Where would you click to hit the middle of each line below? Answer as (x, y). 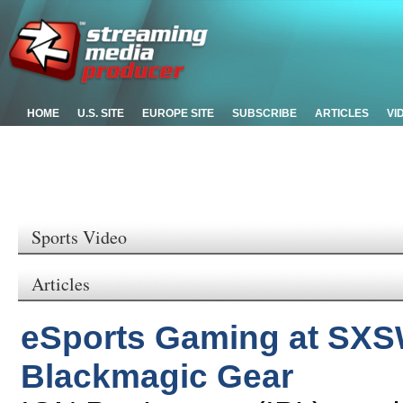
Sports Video (79, 237)
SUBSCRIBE (264, 113)
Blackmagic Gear (157, 376)
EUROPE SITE (178, 113)
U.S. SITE (101, 113)
